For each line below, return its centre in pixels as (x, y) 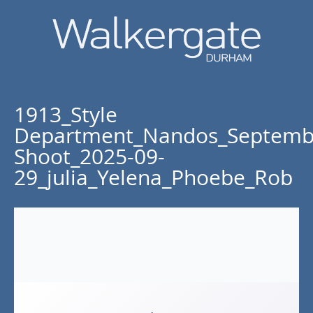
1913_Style (66, 115)
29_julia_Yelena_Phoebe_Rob (153, 177)
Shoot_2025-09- (89, 156)
